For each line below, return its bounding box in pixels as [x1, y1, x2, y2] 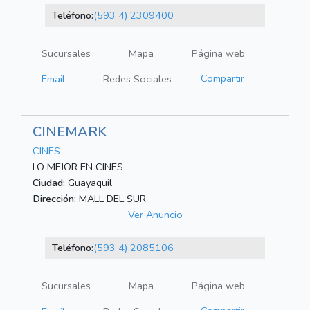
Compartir [201, 71, 244, 86]
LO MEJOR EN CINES [33, 160, 123, 174]
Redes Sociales [103, 72, 172, 86]
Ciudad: [33, 176, 65, 190]
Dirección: [33, 192, 76, 206]
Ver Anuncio [127, 208, 183, 222]
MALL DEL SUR [76, 192, 146, 206]
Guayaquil [65, 176, 112, 190]
